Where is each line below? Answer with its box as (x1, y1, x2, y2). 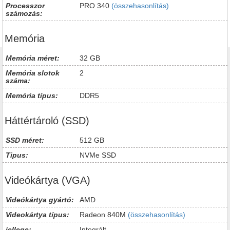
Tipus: (6, 151, 28, 159)
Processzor (6, 2, 45, 10)
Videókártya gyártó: (6, 196, 74, 204)
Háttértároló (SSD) (5, 115, 89, 126)
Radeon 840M (79, 210, 128, 219)
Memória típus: (6, 91, 58, 100)
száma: (6, 76, 30, 85)
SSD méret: (6, 136, 44, 144)
